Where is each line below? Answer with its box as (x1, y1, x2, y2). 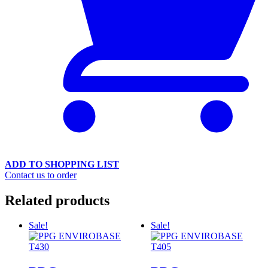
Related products (5, 192, 109, 208)
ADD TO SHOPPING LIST (5, 159, 119, 169)
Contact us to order (5, 169, 77, 180)
